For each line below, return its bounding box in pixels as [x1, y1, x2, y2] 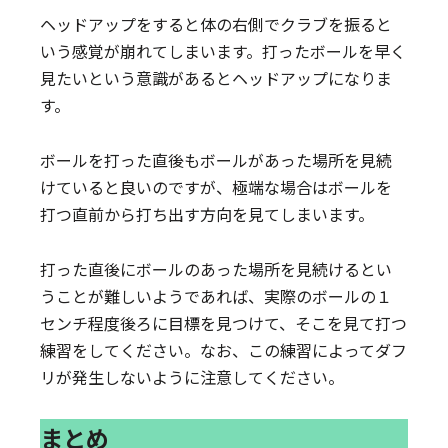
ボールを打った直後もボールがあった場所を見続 [40, 148, 393, 172]
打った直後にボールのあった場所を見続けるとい [40, 257, 393, 281]
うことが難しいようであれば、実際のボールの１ [40, 284, 393, 308]
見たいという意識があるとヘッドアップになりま [40, 66, 393, 90]
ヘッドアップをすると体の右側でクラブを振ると [40, 12, 393, 36]
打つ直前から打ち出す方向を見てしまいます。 [40, 202, 375, 226]
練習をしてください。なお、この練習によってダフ [40, 338, 408, 362]
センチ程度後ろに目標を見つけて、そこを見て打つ [40, 311, 408, 335]
